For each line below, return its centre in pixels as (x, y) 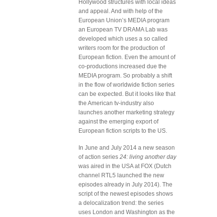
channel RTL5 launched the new (121, 175)
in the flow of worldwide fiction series (126, 85)
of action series (99, 157)
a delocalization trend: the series (121, 203)
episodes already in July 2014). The (125, 185)
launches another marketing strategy (126, 112)
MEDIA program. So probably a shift (125, 76)
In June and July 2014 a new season (127, 148)
